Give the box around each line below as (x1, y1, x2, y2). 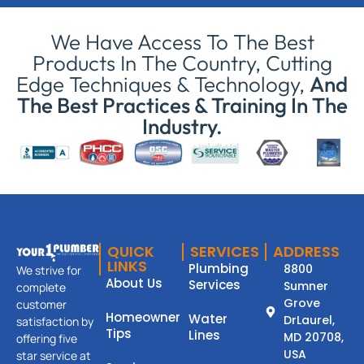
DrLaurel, (283, 312, 335, 329)
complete (16, 279, 66, 296)
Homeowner (106, 309, 180, 327)
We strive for (16, 262, 81, 279)
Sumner (283, 278, 328, 295)
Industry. (141, 113, 223, 141)
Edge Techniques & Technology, (16, 71, 310, 98)
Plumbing (188, 260, 249, 278)
